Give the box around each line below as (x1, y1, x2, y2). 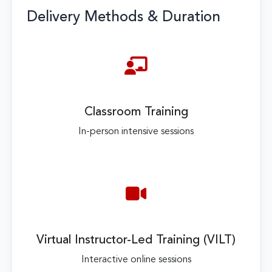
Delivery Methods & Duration (27, 10, 220, 25)
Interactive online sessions (81, 254, 191, 265)
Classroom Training (84, 106, 188, 118)
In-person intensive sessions (78, 126, 194, 137)
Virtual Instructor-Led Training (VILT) (36, 234, 236, 246)
